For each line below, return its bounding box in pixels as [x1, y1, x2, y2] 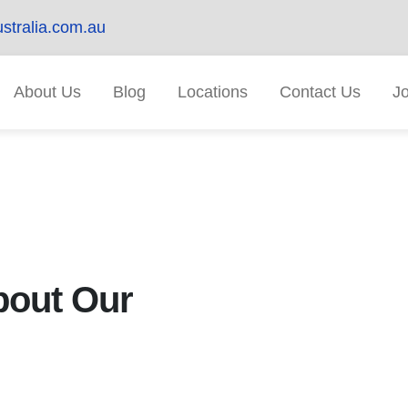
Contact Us [279, 83, 361, 101]
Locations [177, 83, 248, 101]
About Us [13, 83, 81, 101]
